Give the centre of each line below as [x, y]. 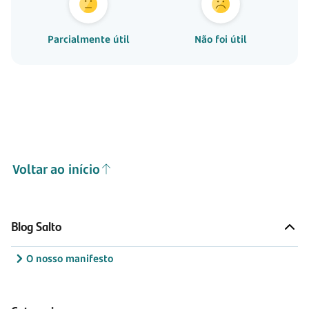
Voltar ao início [56, 169]
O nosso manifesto [70, 259]
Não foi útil [221, 39]
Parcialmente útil [88, 39]
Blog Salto [36, 227]
